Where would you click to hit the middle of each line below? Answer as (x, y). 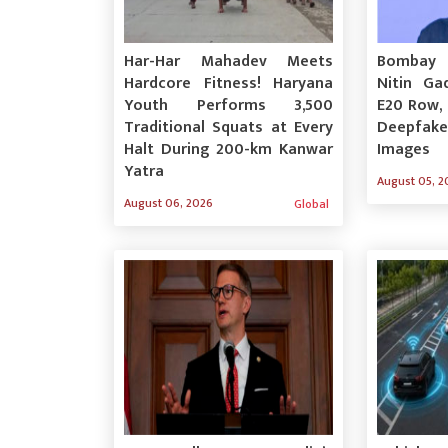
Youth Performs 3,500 (229, 105)
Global (312, 203)
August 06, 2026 (168, 202)
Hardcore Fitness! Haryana (229, 83)
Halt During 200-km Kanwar (229, 149)
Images (404, 149)
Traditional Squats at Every (229, 127)
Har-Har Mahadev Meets (229, 61)
